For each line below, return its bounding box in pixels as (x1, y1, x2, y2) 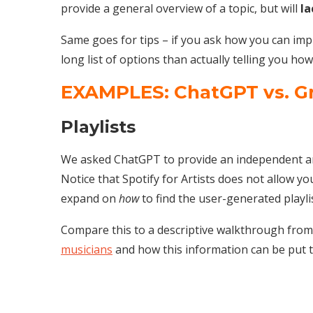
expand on (61, 190, 119, 206)
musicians (61, 241, 112, 257)
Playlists (61, 116, 136, 137)
